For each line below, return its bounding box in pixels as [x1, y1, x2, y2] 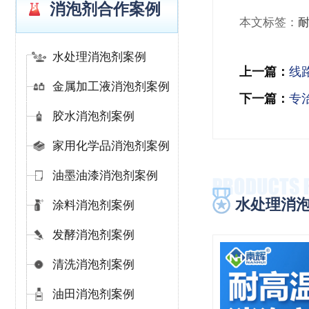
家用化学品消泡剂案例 [52, 139, 170, 152]
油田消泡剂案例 [52, 288, 134, 301]
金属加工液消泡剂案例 [52, 80, 170, 93]
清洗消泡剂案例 [52, 258, 134, 271]
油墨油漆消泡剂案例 [52, 169, 158, 182]
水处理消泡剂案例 [52, 50, 146, 63]
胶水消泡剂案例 [52, 110, 134, 123]
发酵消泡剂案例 [52, 228, 134, 241]
